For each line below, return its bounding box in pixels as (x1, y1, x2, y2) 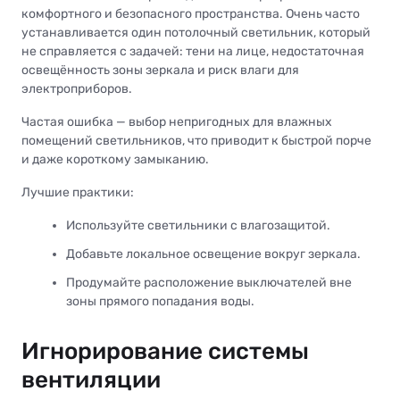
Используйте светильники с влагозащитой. (66, 218, 330, 234)
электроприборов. (21, 81, 132, 97)
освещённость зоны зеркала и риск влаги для (21, 62, 299, 79)
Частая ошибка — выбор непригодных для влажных (21, 114, 332, 130)
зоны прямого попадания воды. (66, 294, 254, 310)
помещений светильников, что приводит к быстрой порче (21, 133, 371, 149)
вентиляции (21, 366, 161, 395)
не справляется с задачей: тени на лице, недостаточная (21, 44, 364, 60)
